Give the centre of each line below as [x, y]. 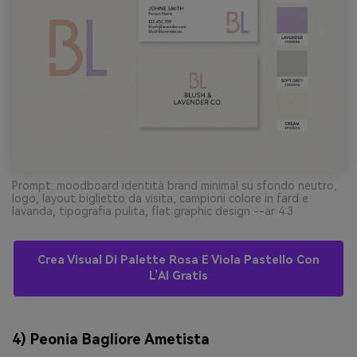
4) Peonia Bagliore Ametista [111, 339]
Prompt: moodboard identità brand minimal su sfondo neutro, [175, 186]
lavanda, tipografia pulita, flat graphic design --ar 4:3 [153, 212]
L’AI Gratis [178, 277]
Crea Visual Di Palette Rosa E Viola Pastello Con [178, 261]
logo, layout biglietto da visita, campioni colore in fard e [160, 199]
